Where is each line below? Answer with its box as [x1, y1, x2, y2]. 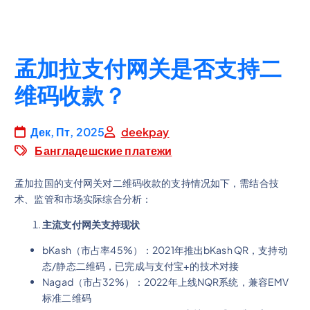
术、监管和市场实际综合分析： [15, 192, 152, 205]
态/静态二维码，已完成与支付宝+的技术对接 [42, 259, 239, 273]
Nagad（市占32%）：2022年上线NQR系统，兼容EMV [42, 275, 289, 289]
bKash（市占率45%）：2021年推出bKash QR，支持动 [42, 244, 288, 257]
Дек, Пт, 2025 [28, 124, 105, 139]
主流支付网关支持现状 [42, 217, 140, 230]
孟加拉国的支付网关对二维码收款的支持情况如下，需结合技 [15, 176, 279, 189]
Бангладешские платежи [35, 143, 172, 158]
